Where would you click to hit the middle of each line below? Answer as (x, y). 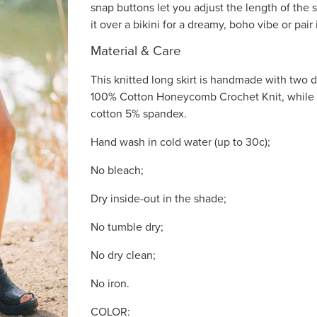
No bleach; (117, 171)
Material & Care (136, 51)
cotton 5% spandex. (139, 114)
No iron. (110, 284)
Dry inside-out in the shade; (158, 199)
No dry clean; (123, 255)
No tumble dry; (127, 227)
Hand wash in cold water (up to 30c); (180, 142)
